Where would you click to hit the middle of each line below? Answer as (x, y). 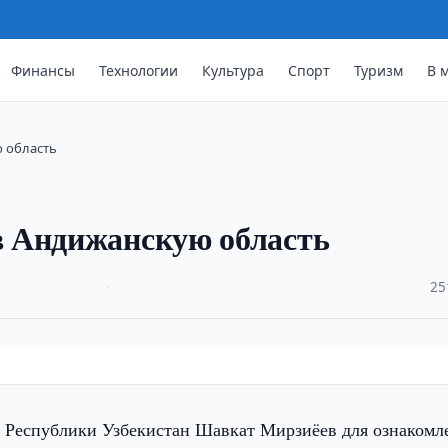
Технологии (139, 70)
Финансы (43, 70)
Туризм (379, 70)
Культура (233, 70)
